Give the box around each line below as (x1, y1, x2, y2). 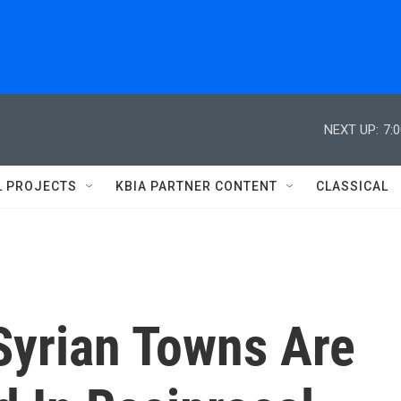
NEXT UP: (324, 121, 379, 138)
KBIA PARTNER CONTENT (115, 179, 277, 193)
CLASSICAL (316, 179, 388, 193)
